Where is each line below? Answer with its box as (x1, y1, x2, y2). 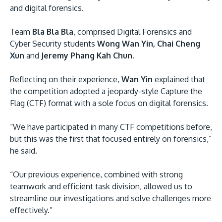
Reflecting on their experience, (10, 74, 119, 85)
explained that (153, 74, 205, 85)
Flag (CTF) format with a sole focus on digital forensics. (10, 98, 210, 109)
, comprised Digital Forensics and (73, 27, 192, 37)
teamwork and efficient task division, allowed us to (10, 181, 192, 192)
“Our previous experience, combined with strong (10, 169, 183, 180)
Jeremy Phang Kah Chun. (41, 51, 136, 61)
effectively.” (10, 205, 53, 216)
